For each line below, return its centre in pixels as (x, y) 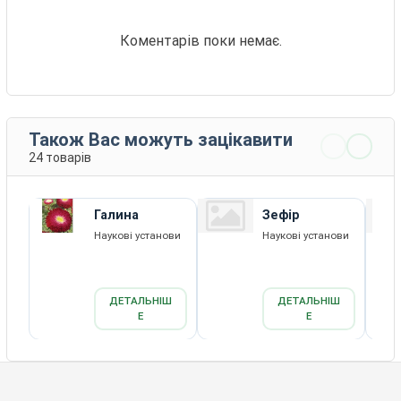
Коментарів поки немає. (200, 40)
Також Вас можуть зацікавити (161, 139)
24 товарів (60, 157)
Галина (117, 215)
